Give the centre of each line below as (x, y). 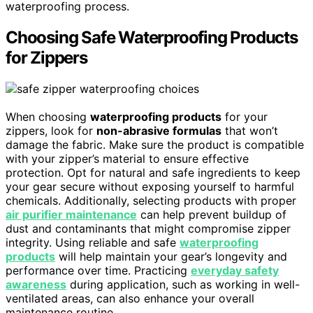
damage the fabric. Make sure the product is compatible (155, 144)
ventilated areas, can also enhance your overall (130, 298)
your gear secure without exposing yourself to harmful (150, 186)
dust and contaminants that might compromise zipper (148, 228)
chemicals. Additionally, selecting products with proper (151, 200)
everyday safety (235, 270)
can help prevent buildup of (212, 214)
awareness (36, 284)
